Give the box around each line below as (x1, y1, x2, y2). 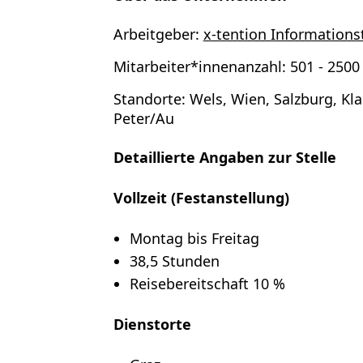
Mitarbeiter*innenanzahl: (113, 57, 286, 76)
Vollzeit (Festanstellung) (113, 188, 289, 207)
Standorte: (113, 89, 186, 109)
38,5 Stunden (129, 251, 220, 271)
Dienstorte (113, 314, 191, 334)
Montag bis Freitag (129, 228, 259, 248)
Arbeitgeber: (113, 24, 199, 44)
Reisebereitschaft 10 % (129, 274, 285, 293)
